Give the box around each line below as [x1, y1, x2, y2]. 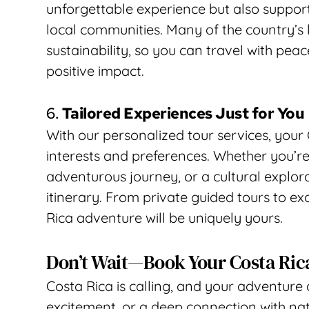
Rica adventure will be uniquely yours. [46, 209, 283, 227]
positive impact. [46, 62, 145, 80]
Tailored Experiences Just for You [61, 103, 305, 124]
